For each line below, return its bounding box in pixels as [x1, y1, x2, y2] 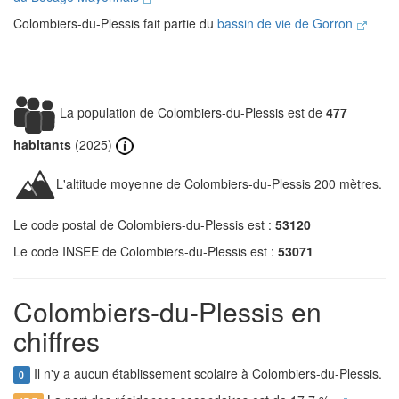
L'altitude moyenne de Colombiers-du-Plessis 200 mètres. [56, 175, 382, 192]
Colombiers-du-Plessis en [13, 292, 322, 331]
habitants [13, 135, 71, 153]
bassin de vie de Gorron [217, 14, 356, 32]
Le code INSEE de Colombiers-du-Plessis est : [13, 242, 278, 261]
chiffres [13, 322, 100, 361]
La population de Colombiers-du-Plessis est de [56, 102, 326, 121]
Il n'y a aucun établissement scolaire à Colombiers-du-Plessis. [29, 364, 382, 383]
